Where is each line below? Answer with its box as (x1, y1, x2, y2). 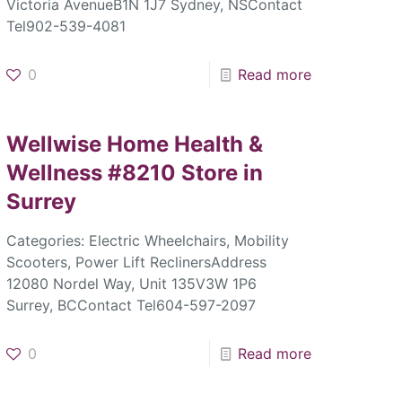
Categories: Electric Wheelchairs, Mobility (6, 232, 290, 250)
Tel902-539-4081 (6, 17, 127, 36)
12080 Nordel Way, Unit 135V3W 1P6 (6, 275, 258, 293)
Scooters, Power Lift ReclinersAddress (6, 253, 267, 272)
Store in (181, 160, 264, 187)
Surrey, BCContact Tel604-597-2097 (6, 296, 257, 315)
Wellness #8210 (6, 160, 182, 187)
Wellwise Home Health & (6, 131, 264, 158)
